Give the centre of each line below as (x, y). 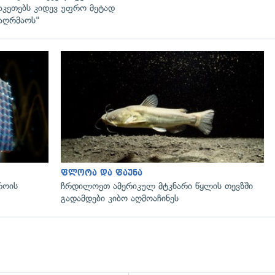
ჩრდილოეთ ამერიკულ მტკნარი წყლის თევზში (157, 186)
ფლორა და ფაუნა (102, 172)
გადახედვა (87, 64)
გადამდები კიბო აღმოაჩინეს (120, 198)
